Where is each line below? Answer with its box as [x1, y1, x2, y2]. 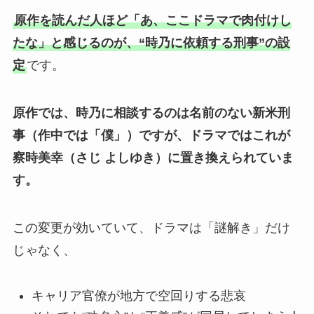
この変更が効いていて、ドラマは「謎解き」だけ [12, 220, 290, 235]
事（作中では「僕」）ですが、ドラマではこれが [12, 128, 290, 143]
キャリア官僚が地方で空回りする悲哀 [31, 288, 246, 303]
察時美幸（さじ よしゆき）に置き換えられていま [12, 151, 294, 165]
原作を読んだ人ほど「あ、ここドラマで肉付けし [13, 13, 292, 28]
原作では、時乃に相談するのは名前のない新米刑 [12, 106, 290, 121]
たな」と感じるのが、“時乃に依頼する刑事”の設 [12, 36, 290, 50]
